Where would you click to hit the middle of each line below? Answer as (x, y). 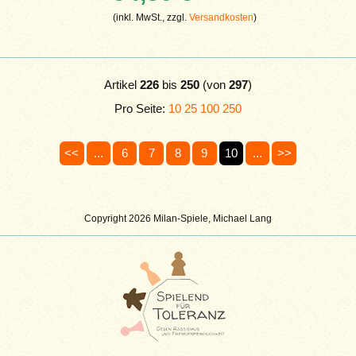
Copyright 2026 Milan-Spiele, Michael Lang (178, 218)
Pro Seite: (141, 108)
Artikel (122, 84)
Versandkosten (222, 17)
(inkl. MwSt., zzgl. (151, 17)
